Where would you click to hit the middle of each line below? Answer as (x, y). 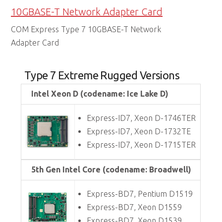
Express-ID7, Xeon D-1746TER (141, 118)
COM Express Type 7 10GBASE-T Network (86, 29)
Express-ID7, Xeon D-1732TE (139, 132)
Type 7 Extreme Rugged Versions (95, 75)
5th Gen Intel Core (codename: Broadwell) (111, 170)
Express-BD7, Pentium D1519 (140, 194)
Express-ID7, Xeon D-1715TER (141, 145)
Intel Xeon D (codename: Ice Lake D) (100, 94)
